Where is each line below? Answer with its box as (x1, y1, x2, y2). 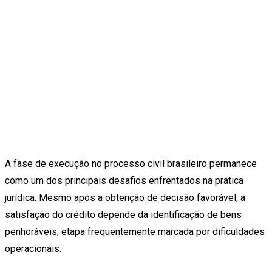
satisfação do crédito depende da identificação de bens (5, 208, 242, 220)
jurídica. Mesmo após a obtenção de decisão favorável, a (5, 191, 245, 203)
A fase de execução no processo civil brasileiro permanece (5, 157, 257, 169)
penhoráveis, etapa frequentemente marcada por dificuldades (5, 225, 265, 237)
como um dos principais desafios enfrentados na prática (5, 174, 243, 186)
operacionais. (5, 242, 61, 254)
